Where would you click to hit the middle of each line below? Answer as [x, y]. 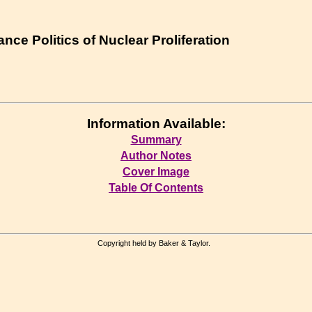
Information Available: [156, 123]
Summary [156, 139]
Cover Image [156, 171]
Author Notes [156, 155]
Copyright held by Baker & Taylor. [156, 243]
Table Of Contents [156, 187]
